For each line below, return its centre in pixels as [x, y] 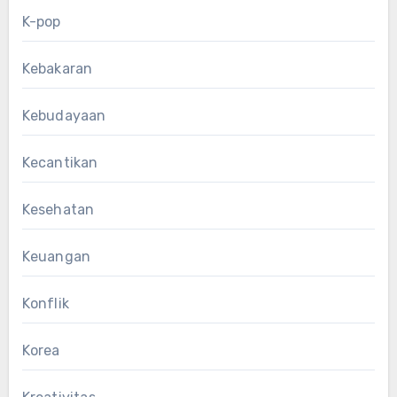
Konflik [45, 303]
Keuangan [56, 256]
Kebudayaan [64, 115]
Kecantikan [60, 162]
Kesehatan [58, 209]
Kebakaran [57, 68]
